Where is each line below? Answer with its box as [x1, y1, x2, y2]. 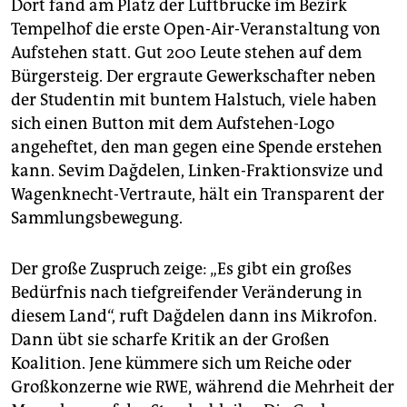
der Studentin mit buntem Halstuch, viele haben [11, 90, 377, 111]
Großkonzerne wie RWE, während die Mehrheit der [11, 377, 394, 398]
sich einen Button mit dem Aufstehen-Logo [11, 114, 334, 134]
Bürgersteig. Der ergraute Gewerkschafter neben [11, 66, 376, 87]
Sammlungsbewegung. [11, 208, 183, 229]
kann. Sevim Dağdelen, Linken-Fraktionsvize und [11, 161, 383, 182]
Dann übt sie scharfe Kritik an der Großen [11, 330, 330, 351]
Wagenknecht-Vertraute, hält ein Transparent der [11, 184, 384, 205]
